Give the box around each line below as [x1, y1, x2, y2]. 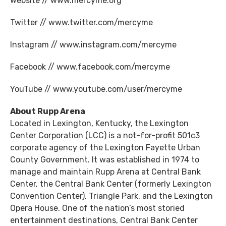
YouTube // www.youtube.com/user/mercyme [10, 84, 182, 94]
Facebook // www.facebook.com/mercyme [10, 62, 170, 72]
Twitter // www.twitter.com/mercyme [10, 18, 153, 27]
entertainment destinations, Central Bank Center [10, 215, 198, 225]
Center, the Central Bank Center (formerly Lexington [10, 179, 211, 189]
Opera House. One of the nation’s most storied [10, 203, 185, 213]
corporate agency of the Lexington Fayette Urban [10, 143, 200, 152]
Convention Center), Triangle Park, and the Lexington [10, 191, 213, 201]
